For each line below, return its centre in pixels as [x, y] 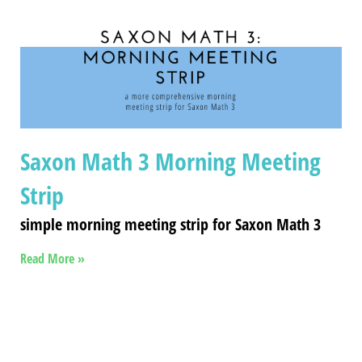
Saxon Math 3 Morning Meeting [170, 161]
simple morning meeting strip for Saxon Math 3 [170, 224]
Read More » [53, 258]
